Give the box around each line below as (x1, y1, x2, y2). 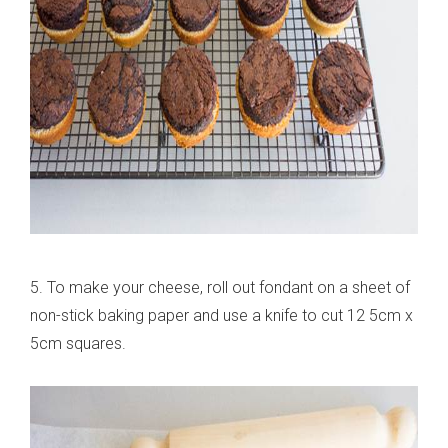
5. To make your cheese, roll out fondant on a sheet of (30, 278, 410, 298)
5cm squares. (30, 334, 126, 354)
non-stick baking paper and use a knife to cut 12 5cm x (30, 306, 413, 326)
